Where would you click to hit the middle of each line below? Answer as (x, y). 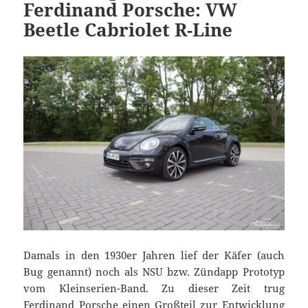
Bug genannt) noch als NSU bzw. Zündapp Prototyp (154, 272)
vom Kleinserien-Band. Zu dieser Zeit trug (154, 288)
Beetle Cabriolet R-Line (128, 30)
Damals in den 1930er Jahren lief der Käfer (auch (154, 255)
